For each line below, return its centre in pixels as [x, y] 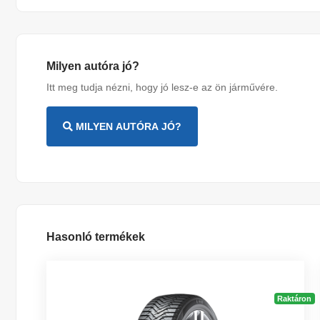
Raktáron [295, 299]
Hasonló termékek [96, 237]
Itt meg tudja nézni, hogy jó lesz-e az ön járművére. [162, 87]
